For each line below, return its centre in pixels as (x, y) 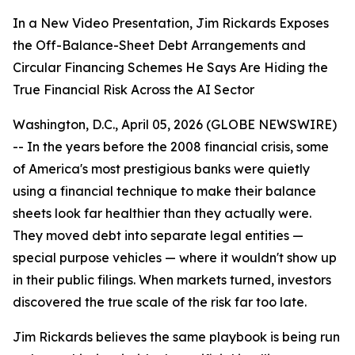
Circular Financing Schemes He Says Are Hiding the (170, 67)
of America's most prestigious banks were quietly (161, 169)
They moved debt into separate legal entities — (158, 235)
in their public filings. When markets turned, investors (172, 280)
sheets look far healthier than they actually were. (162, 213)
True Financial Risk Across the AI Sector (134, 90)
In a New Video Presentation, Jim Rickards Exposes (171, 23)
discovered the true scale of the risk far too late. (160, 302)
